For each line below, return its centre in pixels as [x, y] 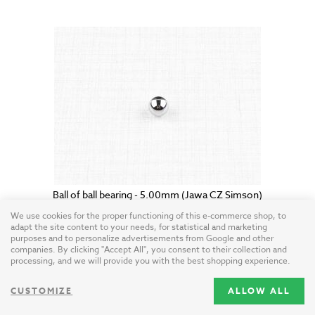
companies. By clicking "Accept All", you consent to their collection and [149, 249]
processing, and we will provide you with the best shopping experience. [150, 261]
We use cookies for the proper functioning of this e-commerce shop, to [148, 216]
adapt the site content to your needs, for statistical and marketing [139, 227]
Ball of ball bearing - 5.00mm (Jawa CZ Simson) [157, 195]
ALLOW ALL [259, 291]
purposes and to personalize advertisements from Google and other [142, 238]
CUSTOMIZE [42, 291]
